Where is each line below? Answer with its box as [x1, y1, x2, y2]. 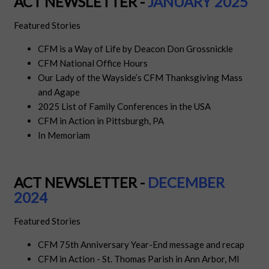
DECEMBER [148, 174, 225, 192]
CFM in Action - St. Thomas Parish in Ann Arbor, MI [38, 253, 240, 265]
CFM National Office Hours [38, 58, 148, 69]
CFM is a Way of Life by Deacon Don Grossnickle [38, 43, 234, 55]
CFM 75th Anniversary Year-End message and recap [38, 239, 245, 250]
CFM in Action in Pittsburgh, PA [38, 115, 165, 127]
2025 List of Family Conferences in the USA [38, 101, 211, 112]
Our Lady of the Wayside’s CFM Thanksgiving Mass [38, 72, 243, 83]
